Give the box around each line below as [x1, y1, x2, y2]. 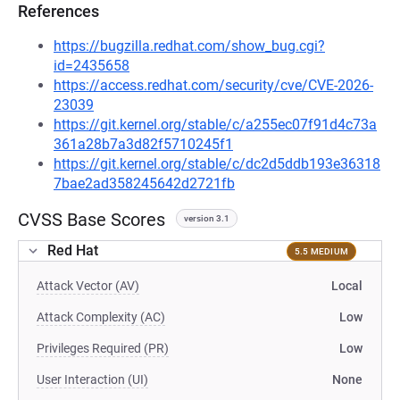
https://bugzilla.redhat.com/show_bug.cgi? [54, 37, 325, 54]
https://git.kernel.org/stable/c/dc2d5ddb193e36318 [54, 155, 380, 172]
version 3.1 [184, 213, 229, 223]
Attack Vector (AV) [37, 279, 139, 293]
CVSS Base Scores [18, 209, 165, 230]
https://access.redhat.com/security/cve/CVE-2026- [54, 77, 373, 94]
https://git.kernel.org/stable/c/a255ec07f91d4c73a [54, 116, 377, 133]
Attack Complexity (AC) [37, 310, 165, 324]
